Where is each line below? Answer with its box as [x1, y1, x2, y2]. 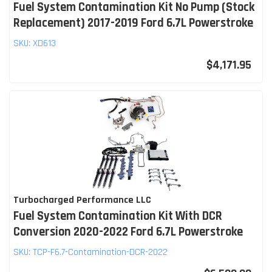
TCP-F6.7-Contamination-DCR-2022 [33, 245, 168, 259]
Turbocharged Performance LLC [13, 193, 151, 206]
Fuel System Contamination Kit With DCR [13, 208, 222, 224]
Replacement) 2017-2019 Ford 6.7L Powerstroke [13, 15, 253, 31]
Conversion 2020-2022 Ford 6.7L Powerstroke [13, 223, 243, 240]
